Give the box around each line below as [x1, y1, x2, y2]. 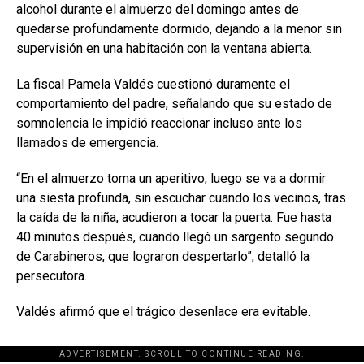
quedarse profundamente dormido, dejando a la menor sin [16, 20, 342, 37]
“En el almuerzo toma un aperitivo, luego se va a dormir [16, 170, 326, 186]
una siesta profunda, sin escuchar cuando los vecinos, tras [16, 189, 346, 206]
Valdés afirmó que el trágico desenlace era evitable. [16, 303, 310, 319]
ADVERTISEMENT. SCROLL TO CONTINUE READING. [58, 349, 305, 358]
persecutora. [16, 267, 87, 284]
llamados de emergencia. [16, 134, 158, 150]
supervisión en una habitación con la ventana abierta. [16, 40, 312, 56]
